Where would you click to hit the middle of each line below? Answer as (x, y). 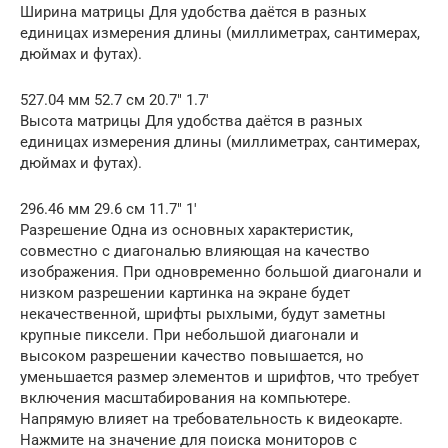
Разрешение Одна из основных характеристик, (186, 230)
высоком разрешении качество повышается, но (192, 356)
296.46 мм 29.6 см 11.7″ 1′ (108, 209)
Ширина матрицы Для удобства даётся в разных (193, 12)
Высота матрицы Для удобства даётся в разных (191, 121)
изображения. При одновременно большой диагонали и (221, 272)
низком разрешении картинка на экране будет (185, 293)
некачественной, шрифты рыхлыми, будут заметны (203, 314)
